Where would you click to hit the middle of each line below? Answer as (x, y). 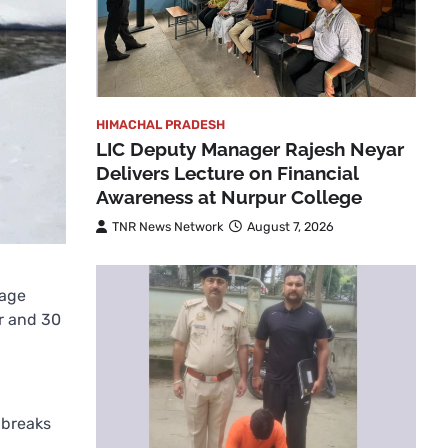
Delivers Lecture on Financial (227, 172)
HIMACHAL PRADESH (160, 124)
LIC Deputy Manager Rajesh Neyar (250, 148)
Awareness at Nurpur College (229, 196)
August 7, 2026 (290, 226)
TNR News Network (168, 226)
